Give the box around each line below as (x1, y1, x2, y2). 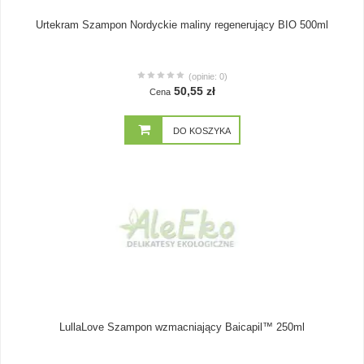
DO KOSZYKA (172, 126, 231, 136)
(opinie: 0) (188, 71, 227, 81)
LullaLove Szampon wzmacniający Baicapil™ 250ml (59, 321, 305, 333)
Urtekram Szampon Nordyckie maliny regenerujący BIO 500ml (36, 19, 328, 31)
